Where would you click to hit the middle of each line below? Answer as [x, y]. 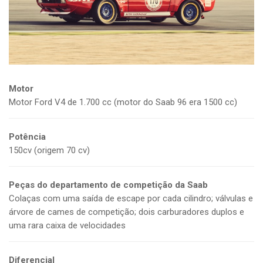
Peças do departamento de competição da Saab [108, 185]
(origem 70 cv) [62, 151]
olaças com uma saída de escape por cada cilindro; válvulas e [134, 199]
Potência [27, 137]
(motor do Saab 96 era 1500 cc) [176, 102]
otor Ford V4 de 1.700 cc [64, 102]
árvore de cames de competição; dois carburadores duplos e [127, 212]
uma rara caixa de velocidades [68, 226]
